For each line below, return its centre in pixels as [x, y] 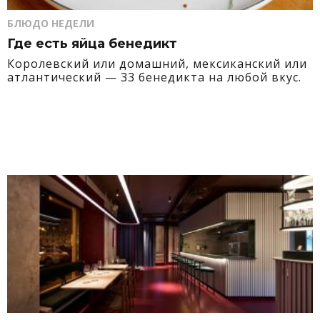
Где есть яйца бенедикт [92, 44]
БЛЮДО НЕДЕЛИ [51, 23]
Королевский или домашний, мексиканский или [157, 64]
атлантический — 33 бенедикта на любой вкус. [154, 77]
